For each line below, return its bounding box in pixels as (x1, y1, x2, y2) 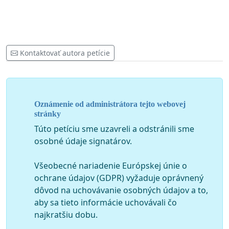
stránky (34, 109, 61, 118)
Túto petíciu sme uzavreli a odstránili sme (34, 123, 194, 134)
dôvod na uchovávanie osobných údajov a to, (34, 184, 208, 196)
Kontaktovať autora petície (20, 48, 110, 58)
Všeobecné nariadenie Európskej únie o (34, 159, 187, 171)
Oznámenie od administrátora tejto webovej (34, 99, 186, 108)
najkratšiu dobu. (34, 209, 98, 220)
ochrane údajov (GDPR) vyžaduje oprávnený (34, 172, 203, 184)
